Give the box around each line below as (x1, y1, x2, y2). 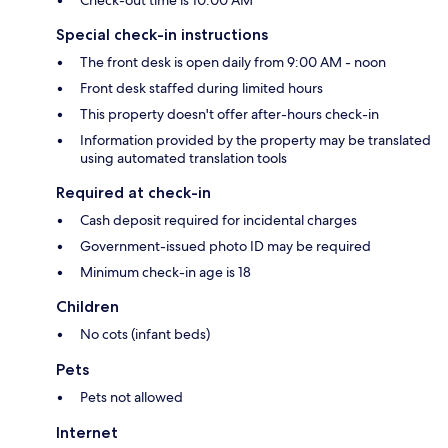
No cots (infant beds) (80, 324, 210, 343)
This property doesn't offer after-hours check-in (80, 104, 379, 123)
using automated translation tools (80, 148, 287, 167)
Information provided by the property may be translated (80, 130, 431, 149)
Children (56, 296, 119, 316)
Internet (56, 422, 118, 442)
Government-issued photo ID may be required (80, 236, 371, 255)
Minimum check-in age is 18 (80, 262, 251, 281)
